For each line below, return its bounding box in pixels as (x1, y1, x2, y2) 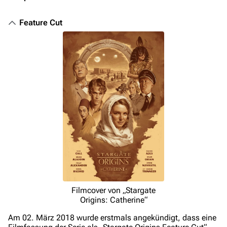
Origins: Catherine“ (80, 195, 147, 205)
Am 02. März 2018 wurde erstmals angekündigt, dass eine (8, 213, 216, 222)
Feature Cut (19, 18, 62, 27)
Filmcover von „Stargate (71, 185, 156, 195)
